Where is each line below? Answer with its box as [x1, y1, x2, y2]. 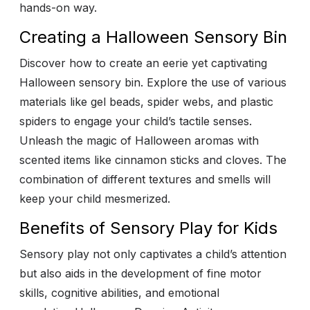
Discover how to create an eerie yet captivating [19, 56, 267, 71]
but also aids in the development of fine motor [19, 266, 262, 281]
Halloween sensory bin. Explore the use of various [19, 75, 286, 90]
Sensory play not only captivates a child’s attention [19, 247, 286, 262]
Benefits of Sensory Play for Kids [19, 218, 277, 239]
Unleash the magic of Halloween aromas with [19, 134, 259, 148]
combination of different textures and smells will [19, 172, 271, 187]
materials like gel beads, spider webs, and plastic [19, 95, 273, 109]
